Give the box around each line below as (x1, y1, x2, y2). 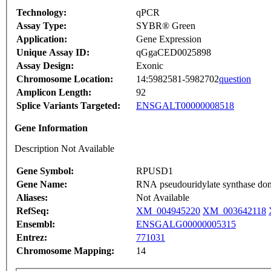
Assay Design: (16, 60, 74, 71)
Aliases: (16, 192, 48, 203)
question (219, 74, 251, 85)
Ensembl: (16, 219, 55, 230)
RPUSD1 (136, 166, 173, 177)
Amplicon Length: (16, 87, 91, 98)
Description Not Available (15, 143, 114, 154)
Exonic (136, 60, 163, 71)
